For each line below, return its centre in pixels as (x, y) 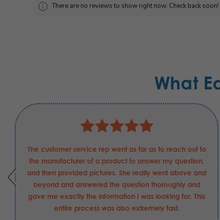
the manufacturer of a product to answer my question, (117, 161)
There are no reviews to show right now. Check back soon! (135, 6)
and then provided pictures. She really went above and (117, 173)
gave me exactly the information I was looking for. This (117, 196)
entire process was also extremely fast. (117, 208)
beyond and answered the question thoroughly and (117, 185)
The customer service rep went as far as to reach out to (117, 149)
